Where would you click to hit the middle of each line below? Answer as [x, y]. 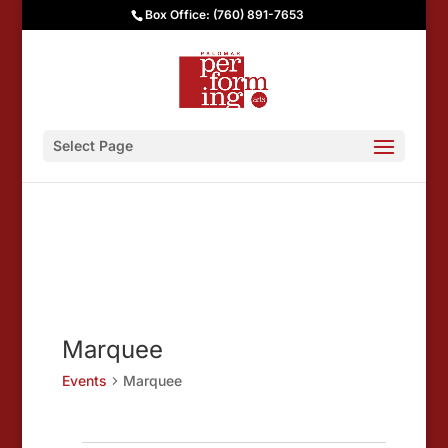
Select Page [92, 145]
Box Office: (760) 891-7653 [224, 14]
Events [85, 380]
